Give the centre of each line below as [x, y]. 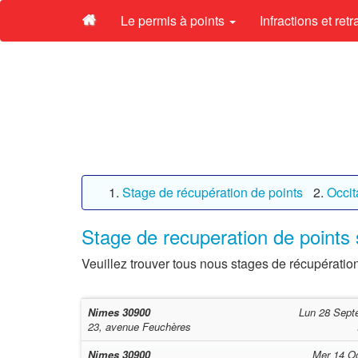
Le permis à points [174, 20]
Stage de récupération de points [213, 192]
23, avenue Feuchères [139, 326]
